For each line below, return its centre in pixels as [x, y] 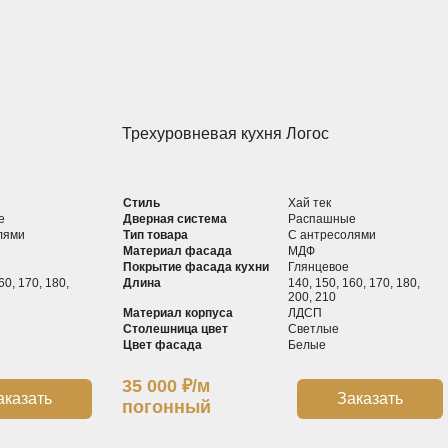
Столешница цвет [175, 329]
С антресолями [332, 235]
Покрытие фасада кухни [195, 267]
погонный [166, 407]
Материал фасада [177, 251]
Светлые [314, 329]
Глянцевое [319, 267]
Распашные [322, 219]
